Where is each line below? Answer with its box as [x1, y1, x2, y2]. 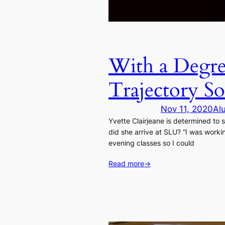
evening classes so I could [108, 138, 194, 147]
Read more [108, 159, 144, 168]
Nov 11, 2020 [161, 103, 213, 114]
